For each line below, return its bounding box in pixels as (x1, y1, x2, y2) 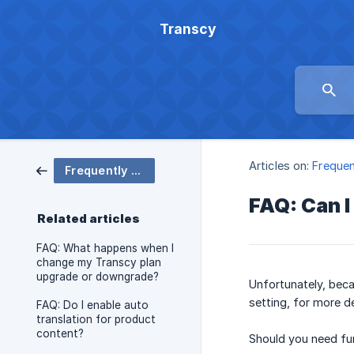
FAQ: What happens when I (36, 242, 174, 254)
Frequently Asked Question (130, 164, 141, 177)
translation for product (36, 313, 156, 326)
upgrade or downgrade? (36, 270, 159, 283)
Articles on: (249, 159, 310, 173)
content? (36, 327, 84, 340)
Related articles (37, 212, 140, 226)
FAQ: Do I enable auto (36, 299, 149, 311)
